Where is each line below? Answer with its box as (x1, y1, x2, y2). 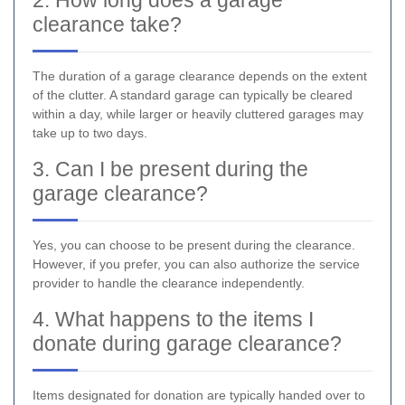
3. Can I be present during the (33, 156, 308, 181)
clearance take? (33, 12, 182, 36)
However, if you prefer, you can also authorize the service (33, 256, 360, 271)
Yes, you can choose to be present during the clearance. (33, 237, 355, 252)
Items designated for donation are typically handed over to (33, 387, 365, 402)
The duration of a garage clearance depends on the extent (33, 68, 367, 83)
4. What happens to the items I (33, 306, 314, 331)
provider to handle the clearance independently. (33, 275, 305, 290)
